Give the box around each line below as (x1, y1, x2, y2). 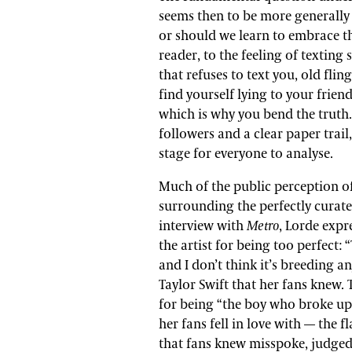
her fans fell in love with (159, 316, 304, 333)
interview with (159, 218, 247, 235)
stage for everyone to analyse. (159, 145, 333, 163)
